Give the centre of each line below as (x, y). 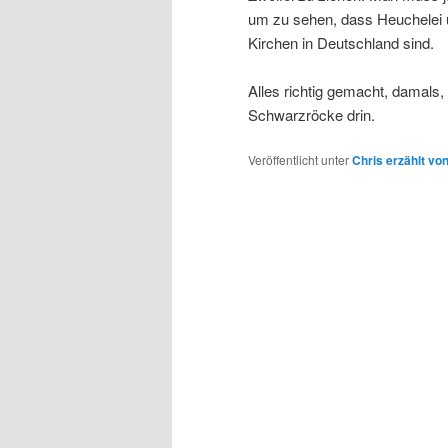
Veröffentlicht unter (298, 160)
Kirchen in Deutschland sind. (341, 42)
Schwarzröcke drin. (311, 115)
